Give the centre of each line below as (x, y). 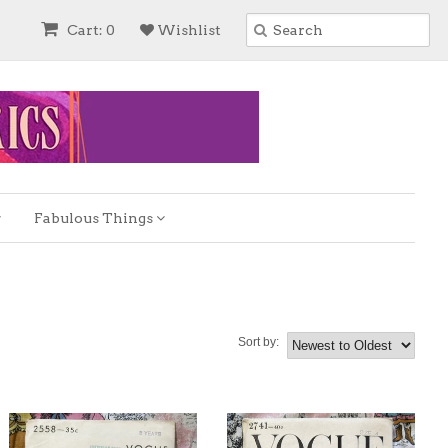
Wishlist (187, 30)
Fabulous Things (95, 218)
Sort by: (258, 342)
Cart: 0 (89, 30)
